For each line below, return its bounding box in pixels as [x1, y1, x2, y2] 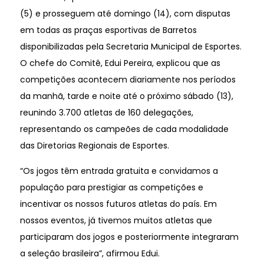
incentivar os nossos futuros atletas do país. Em [19, 198, 217, 210]
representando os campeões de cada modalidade [19, 123, 229, 135]
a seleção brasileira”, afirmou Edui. [19, 247, 160, 260]
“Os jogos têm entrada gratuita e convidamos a [19, 165, 218, 177]
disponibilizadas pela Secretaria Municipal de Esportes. [19, 40, 242, 52]
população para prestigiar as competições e [19, 181, 203, 194]
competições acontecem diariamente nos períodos [19, 73, 236, 85]
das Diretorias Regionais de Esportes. [19, 139, 169, 151]
